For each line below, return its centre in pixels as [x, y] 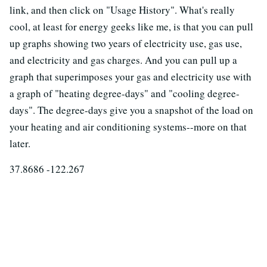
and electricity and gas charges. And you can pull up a [123, 60]
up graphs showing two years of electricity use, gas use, [126, 44]
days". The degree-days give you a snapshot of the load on [131, 110]
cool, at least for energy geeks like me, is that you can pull [131, 27]
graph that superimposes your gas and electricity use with [131, 77]
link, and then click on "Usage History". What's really [122, 10]
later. [20, 144]
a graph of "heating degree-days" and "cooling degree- [125, 94]
